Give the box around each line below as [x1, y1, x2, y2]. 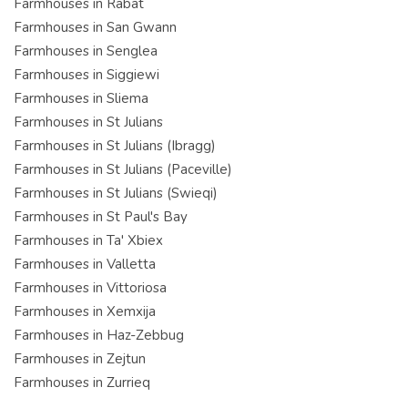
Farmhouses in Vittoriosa [14, 278, 167, 297]
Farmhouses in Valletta [14, 254, 156, 273]
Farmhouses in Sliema [14, 88, 148, 107]
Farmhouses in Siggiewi [14, 65, 159, 84]
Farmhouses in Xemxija [14, 301, 156, 321]
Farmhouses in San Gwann [14, 17, 177, 36]
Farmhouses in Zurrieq [14, 372, 150, 392]
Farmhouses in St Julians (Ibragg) [14, 136, 216, 155]
